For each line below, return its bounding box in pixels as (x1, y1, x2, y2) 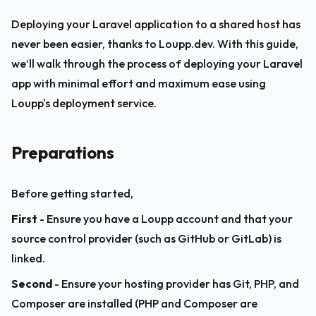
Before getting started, (11, 186, 133, 200)
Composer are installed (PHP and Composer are (11, 296, 260, 310)
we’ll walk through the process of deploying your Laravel (11, 56, 305, 71)
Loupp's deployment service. (11, 96, 157, 110)
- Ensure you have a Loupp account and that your (37, 212, 295, 226)
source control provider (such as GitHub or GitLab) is (11, 231, 284, 245)
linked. (11, 251, 45, 265)
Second (11, 276, 52, 291)
